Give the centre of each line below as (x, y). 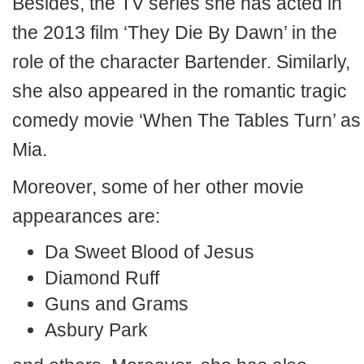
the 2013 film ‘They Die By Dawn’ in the (175, 32)
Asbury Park (96, 330)
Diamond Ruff (102, 278)
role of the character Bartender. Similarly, (181, 62)
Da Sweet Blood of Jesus (149, 252)
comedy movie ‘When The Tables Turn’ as (186, 120)
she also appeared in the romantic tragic (180, 91)
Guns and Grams (117, 304)
